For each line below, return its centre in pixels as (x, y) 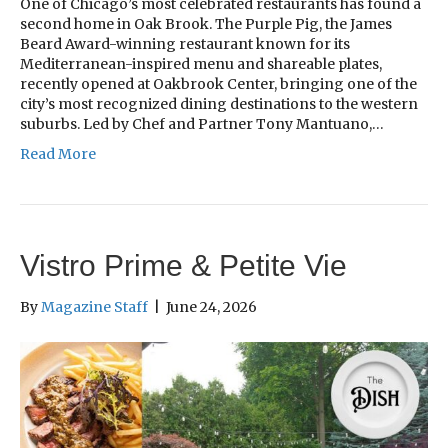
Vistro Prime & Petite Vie (183, 266)
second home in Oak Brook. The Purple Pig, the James (206, 24)
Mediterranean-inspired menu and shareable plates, (201, 64)
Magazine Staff (94, 307)
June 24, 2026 (211, 307)
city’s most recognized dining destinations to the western (219, 104)
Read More (58, 154)
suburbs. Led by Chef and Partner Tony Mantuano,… (202, 124)
